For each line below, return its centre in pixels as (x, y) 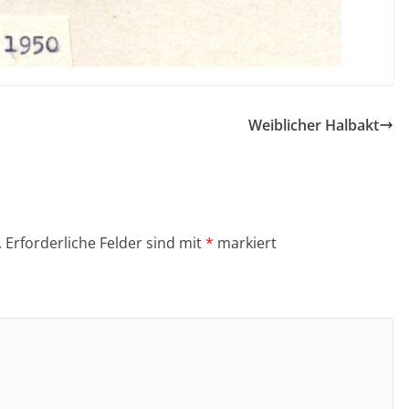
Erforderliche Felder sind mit (105, 242)
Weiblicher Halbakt (314, 125)
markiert (245, 242)
